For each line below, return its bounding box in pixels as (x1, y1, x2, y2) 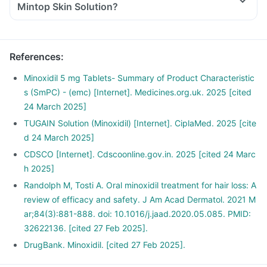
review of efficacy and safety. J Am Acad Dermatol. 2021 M (24, 194, 256, 204)
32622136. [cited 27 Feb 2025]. (24, 223, 148, 233)
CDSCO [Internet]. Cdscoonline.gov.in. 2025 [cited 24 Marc (24, 149, 256, 159)
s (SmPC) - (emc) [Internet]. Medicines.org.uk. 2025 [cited (24, 87, 252, 97)
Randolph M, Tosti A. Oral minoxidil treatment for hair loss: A (24, 180, 256, 190)
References (10, 51, 61, 63)
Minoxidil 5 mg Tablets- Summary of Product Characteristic (24, 73, 254, 83)
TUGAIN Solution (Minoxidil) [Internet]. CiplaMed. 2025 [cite (24, 118, 256, 128)
